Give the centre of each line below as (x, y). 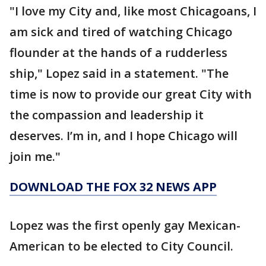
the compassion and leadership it (107, 115)
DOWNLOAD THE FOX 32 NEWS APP (113, 187)
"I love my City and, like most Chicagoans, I (133, 11)
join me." (35, 156)
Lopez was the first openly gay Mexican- (125, 225)
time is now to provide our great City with (131, 94)
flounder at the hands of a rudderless (118, 53)
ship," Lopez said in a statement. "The (119, 73)
